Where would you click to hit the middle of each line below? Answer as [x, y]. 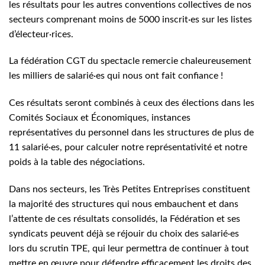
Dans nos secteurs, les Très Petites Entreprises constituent [130, 189]
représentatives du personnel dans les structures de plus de [131, 133]
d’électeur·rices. [41, 34]
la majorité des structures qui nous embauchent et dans [124, 204]
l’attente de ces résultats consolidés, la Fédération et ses [125, 219]
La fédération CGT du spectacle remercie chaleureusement [130, 61]
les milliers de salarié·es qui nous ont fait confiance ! [116, 76]
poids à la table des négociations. [77, 162]
